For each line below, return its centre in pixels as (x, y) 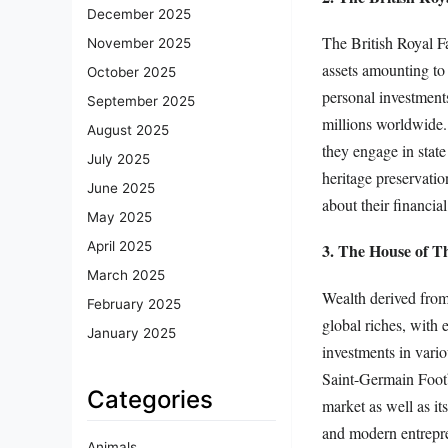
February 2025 (134, 304)
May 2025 (119, 217)
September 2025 (141, 101)
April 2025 (119, 246)
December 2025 (139, 14)
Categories (150, 400)
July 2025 (118, 159)
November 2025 (139, 43)
